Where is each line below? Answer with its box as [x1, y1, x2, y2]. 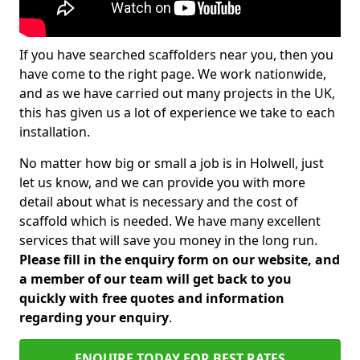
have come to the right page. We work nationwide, [19, 65, 326, 83]
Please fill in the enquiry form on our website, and [19, 251, 340, 268]
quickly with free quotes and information [19, 289, 284, 307]
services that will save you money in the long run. [19, 231, 317, 249]
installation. [19, 123, 90, 141]
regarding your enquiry [19, 309, 169, 326]
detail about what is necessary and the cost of [19, 193, 298, 211]
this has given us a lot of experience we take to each [19, 104, 335, 121]
